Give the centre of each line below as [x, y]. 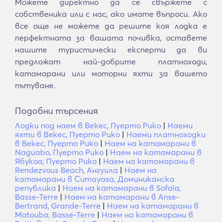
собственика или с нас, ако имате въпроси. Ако [111, 14]
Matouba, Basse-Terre [55, 215]
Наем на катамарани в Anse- [122, 197]
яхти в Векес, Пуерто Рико [67, 134]
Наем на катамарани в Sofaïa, [122, 188]
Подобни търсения [56, 111]
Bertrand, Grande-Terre [58, 206]
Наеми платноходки [166, 134]
